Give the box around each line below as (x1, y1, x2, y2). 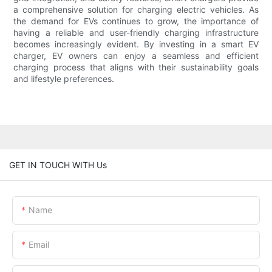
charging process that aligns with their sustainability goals (13, 62, 259, 73)
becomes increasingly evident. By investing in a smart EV (13, 39, 259, 50)
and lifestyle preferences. (13, 73, 115, 84)
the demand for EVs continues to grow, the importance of (13, 16, 259, 27)
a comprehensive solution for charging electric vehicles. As (13, 4, 259, 15)
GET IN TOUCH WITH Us (9, 159, 107, 170)
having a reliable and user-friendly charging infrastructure (13, 27, 259, 38)
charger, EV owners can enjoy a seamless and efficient (13, 50, 259, 61)
